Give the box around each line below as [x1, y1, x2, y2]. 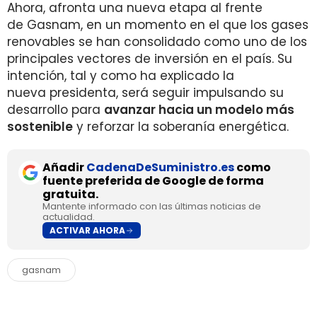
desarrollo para [7, 101, 104, 118]
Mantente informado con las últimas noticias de [42, 200, 261, 213]
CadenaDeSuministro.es [86, 159, 234, 175]
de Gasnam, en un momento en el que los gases [7, 16, 309, 33]
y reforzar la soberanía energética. [73, 118, 289, 135]
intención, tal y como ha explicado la [7, 67, 234, 84]
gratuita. [42, 186, 98, 202]
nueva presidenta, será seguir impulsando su [7, 84, 284, 101]
